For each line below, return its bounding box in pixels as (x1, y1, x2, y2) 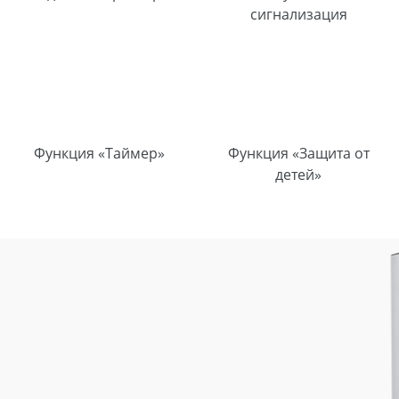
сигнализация (249, 4, 347, 24)
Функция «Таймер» (33, 142, 165, 163)
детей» (275, 164, 322, 184)
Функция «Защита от (227, 142, 370, 163)
